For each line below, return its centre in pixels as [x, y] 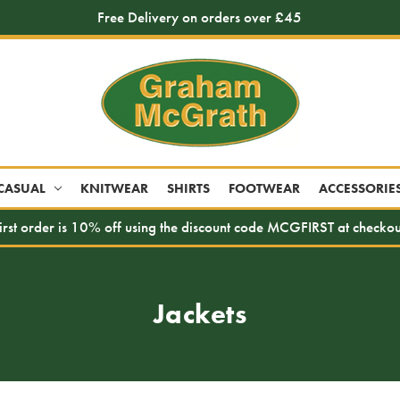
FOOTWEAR [265, 188]
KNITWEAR [115, 188]
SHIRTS [189, 188]
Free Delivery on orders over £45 [200, 17]
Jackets [200, 314]
